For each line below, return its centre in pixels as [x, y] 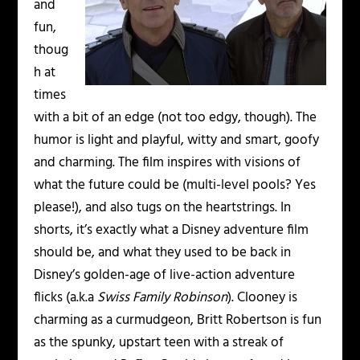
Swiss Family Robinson [163, 297]
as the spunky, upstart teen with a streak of [159, 342]
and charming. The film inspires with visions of [168, 162]
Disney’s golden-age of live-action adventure [165, 275]
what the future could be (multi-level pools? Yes [175, 185]
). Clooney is [263, 297]
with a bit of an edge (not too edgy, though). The [176, 117]
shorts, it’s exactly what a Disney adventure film [172, 230]
